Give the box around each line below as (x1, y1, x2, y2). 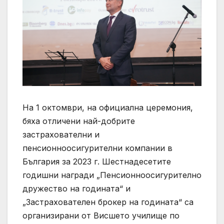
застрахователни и (22, 129, 99, 139)
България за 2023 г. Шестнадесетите (22, 156, 171, 166)
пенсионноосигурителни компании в (22, 142, 172, 153)
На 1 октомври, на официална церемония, (22, 102, 193, 112)
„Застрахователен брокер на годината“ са (22, 196, 193, 207)
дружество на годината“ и (22, 183, 130, 193)
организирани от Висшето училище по (22, 210, 179, 220)
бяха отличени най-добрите (22, 115, 135, 126)
